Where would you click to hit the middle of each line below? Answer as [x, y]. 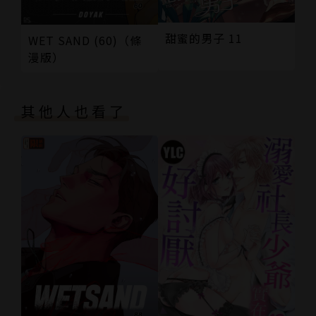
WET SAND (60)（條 [85, 40]
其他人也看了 [74, 111]
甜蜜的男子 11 [204, 38]
